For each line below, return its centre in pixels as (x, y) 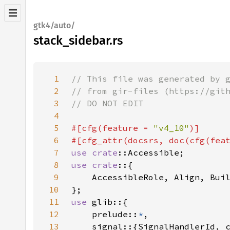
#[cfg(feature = (112, 128)
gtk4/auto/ (54, 25)
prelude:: (105, 214)
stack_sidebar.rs (78, 41)
